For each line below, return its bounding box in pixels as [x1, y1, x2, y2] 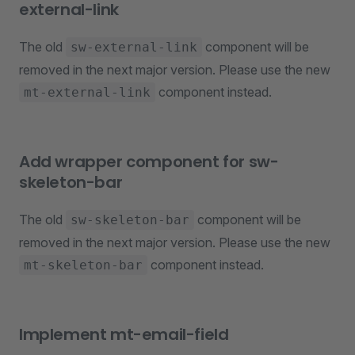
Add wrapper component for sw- [19, 151, 279, 173]
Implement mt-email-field [19, 323, 229, 345]
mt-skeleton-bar [24, 258, 143, 273]
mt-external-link [24, 85, 151, 100]
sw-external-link [71, 40, 197, 55]
